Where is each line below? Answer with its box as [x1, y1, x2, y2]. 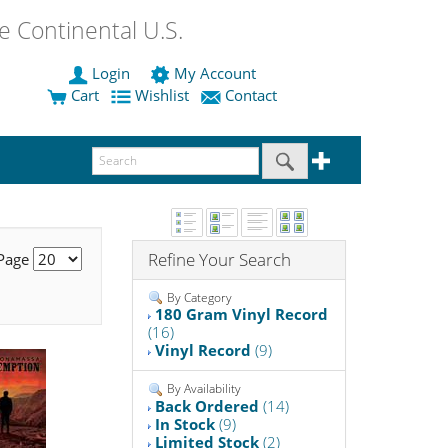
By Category [164, 288, 233, 306]
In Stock [155, 414, 216, 435]
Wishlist [131, 85, 193, 106]
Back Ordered [155, 396, 260, 417]
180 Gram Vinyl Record [155, 304, 329, 325]
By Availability [164, 380, 242, 398]
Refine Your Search [148, 247, 292, 271]
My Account [170, 63, 260, 84]
